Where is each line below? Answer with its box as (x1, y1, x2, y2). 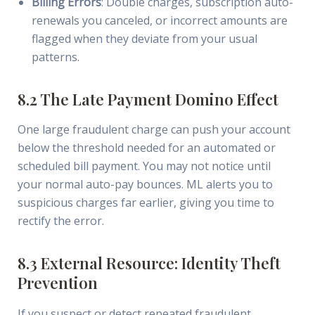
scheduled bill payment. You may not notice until (17, 158, 271, 174)
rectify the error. (17, 213, 104, 229)
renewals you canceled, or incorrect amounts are (31, 12, 288, 28)
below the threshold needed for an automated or (17, 140, 276, 156)
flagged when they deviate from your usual (31, 30, 257, 46)
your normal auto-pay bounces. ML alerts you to (17, 176, 273, 193)
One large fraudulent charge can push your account (17, 122, 290, 138)
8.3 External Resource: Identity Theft (17, 252, 281, 274)
